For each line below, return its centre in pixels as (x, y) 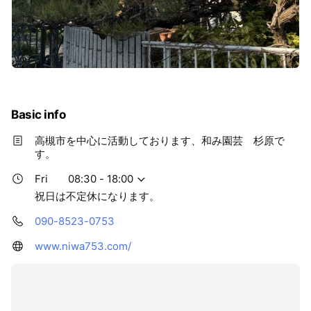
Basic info (39, 115)
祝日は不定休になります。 (97, 196)
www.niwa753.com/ (83, 246)
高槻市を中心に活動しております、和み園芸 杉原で (160, 141)
